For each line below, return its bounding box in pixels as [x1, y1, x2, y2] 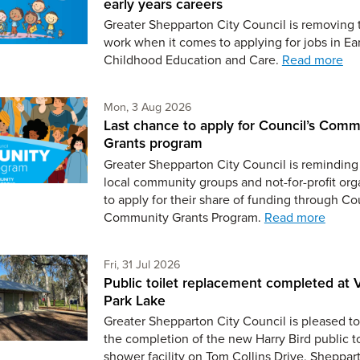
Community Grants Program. [103, 207, 264, 226]
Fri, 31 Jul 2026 [103, 255, 181, 272]
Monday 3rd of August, [190, 97, 306, 115]
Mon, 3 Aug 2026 [103, 98, 192, 116]
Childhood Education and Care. [103, 51, 282, 69]
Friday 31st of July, [179, 254, 272, 272]
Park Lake [103, 289, 166, 310]
